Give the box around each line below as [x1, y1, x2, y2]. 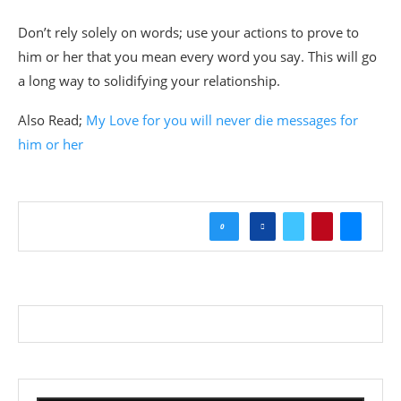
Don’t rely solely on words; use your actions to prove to [18, 22, 359, 41]
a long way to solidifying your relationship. [18, 71, 280, 90]
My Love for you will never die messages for [86, 110, 358, 129]
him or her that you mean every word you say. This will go [18, 47, 377, 65]
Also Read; [18, 110, 86, 129]
